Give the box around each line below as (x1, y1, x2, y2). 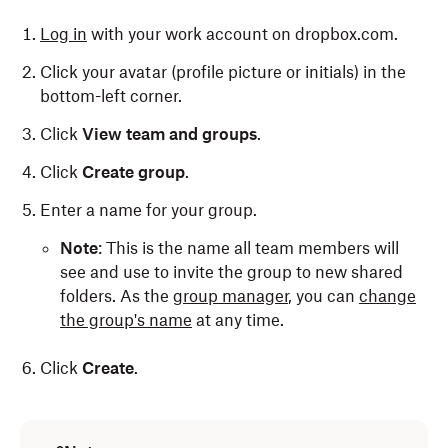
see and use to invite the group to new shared (60, 261, 403, 282)
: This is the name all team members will (98, 237, 399, 258)
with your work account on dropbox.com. (87, 23, 398, 44)
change (359, 285, 416, 306)
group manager (173, 285, 288, 306)
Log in (40, 23, 87, 44)
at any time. (192, 309, 284, 330)
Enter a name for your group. (40, 199, 257, 220)
